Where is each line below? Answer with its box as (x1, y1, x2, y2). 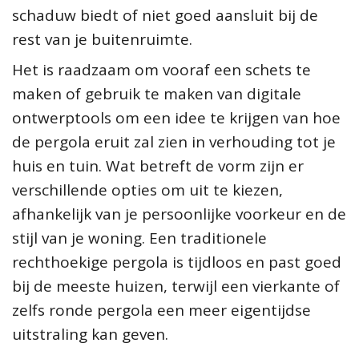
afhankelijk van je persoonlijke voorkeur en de (12, 203, 346, 224)
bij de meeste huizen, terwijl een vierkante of (12, 275, 340, 296)
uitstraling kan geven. (12, 323, 168, 345)
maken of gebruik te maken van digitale (12, 83, 301, 104)
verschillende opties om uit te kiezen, (12, 179, 283, 200)
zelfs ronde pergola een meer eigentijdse (12, 299, 311, 321)
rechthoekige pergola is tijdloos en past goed (12, 251, 341, 272)
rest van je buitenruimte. (12, 28, 192, 50)
